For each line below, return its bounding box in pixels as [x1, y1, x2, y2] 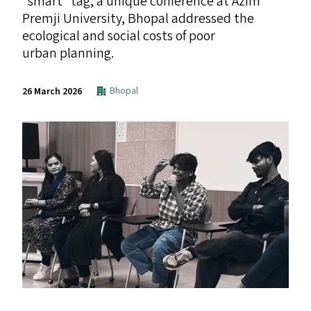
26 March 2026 [22, 85, 82, 99]
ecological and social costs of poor [22, 26, 215, 46]
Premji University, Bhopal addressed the [22, 9, 254, 28]
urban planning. [22, 44, 117, 63]
